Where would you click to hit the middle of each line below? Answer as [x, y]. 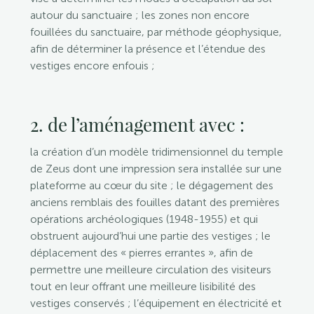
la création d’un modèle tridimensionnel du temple [156, 151]
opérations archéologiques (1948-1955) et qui [144, 219]
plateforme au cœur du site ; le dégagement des [151, 185]
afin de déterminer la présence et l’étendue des [148, 48]
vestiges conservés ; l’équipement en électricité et [156, 303]
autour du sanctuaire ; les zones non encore [139, 15]
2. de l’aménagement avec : [137, 124]
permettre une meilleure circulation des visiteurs [150, 269]
